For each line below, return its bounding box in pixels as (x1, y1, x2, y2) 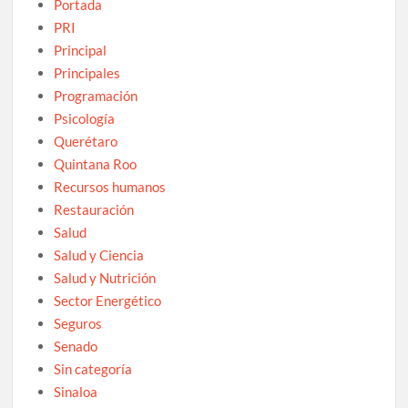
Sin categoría (54, 360, 133, 377)
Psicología (54, 109, 116, 127)
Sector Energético (54, 291, 162, 309)
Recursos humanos (54, 178, 167, 195)
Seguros (54, 314, 103, 331)
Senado (54, 337, 98, 354)
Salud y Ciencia (54, 246, 145, 263)
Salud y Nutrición (54, 269, 157, 286)
